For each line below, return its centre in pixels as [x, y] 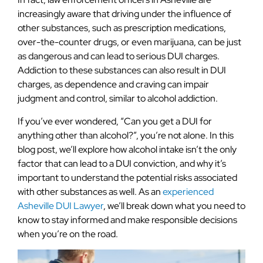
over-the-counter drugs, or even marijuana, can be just [129, 42]
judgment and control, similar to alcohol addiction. [118, 99]
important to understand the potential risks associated [127, 177]
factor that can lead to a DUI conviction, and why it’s [122, 163]
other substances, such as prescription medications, [122, 28]
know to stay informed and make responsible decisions [127, 220]
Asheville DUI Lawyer [60, 205]
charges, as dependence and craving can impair [113, 85]
